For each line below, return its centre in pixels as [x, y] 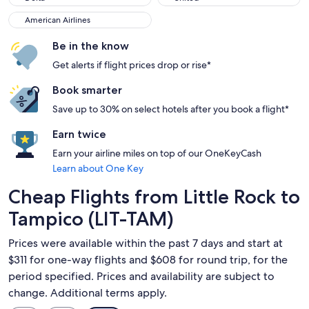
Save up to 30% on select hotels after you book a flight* [171, 109]
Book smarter [87, 90]
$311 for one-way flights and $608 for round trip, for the [148, 260]
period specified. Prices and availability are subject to [141, 276]
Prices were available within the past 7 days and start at [146, 243]
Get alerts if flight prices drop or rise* [132, 65]
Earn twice [79, 134]
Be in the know [91, 46]
